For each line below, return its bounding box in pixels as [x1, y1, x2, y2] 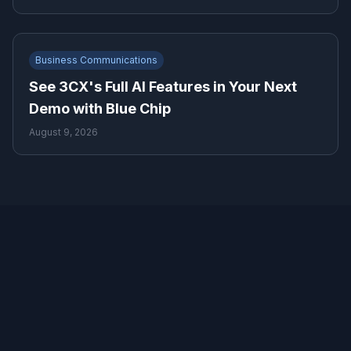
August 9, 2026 [29, 125, 98, 138]
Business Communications [35, 53, 157, 66]
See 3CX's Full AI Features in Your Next [29, 78, 297, 95]
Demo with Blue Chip [29, 100, 171, 117]
